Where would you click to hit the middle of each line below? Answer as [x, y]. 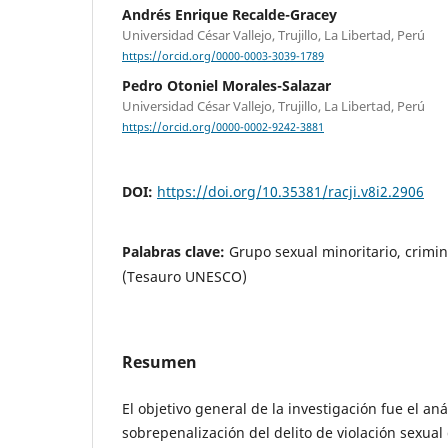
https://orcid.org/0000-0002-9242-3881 [223, 127]
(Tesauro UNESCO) [184, 277]
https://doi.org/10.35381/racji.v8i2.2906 [290, 192]
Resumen [159, 362]
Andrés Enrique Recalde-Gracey [229, 15]
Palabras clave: [175, 252]
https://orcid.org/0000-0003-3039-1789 [223, 56]
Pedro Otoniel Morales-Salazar [226, 86]
